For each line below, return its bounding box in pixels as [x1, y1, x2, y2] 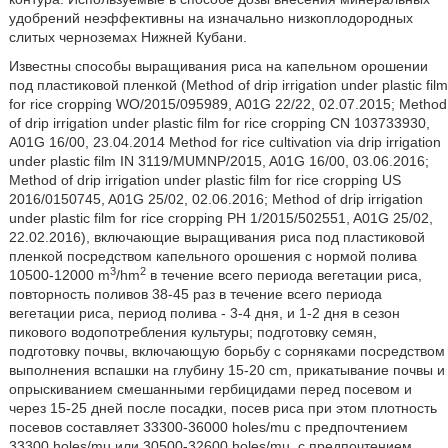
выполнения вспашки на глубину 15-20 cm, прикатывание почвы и [8, 362, 445, 378]
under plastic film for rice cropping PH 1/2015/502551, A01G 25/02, [8, 210, 433, 226]
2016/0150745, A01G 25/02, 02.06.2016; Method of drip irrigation [8, 191, 423, 207]
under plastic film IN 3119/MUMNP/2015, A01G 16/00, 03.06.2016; [8, 153, 429, 169]
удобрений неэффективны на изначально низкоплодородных [8, 10, 413, 26]
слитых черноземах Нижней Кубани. [8, 29, 247, 45]
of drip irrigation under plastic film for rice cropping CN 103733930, [8, 115, 430, 131]
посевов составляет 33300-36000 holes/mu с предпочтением [8, 419, 408, 435]
